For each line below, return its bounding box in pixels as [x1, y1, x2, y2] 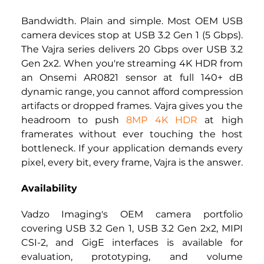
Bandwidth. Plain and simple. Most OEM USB [21, 15, 243, 27]
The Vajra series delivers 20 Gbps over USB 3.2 [21, 44, 243, 55]
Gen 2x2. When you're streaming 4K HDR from [21, 58, 243, 70]
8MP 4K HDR [126, 114, 197, 126]
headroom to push [21, 114, 127, 126]
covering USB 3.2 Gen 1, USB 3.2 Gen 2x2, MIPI [21, 223, 243, 235]
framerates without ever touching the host [21, 128, 243, 140]
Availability [21, 183, 77, 194]
